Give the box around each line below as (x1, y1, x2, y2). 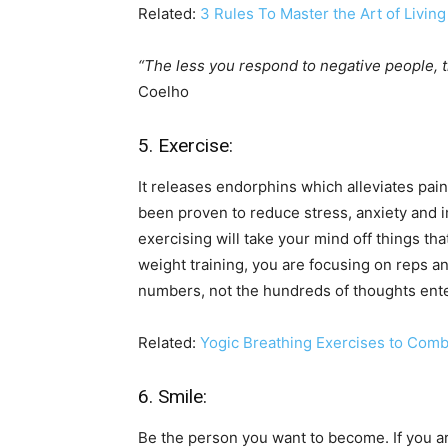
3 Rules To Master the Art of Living (200, 4, 446, 24)
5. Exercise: (138, 134, 238, 158)
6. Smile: (138, 385, 212, 409)
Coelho (138, 82, 189, 102)
